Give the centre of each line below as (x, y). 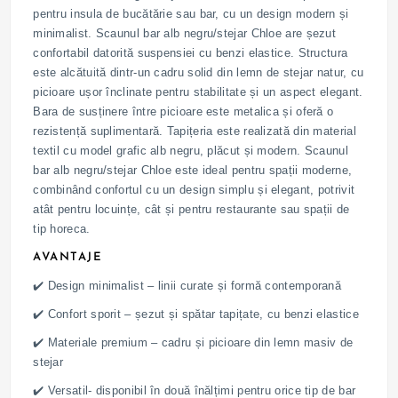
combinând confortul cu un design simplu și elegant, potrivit (194, 190)
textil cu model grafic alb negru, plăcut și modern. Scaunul (191, 151)
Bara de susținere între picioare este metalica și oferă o (183, 112)
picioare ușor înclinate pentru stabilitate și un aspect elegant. (198, 92)
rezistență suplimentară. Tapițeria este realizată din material (195, 131)
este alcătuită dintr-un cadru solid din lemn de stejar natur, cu (199, 73)
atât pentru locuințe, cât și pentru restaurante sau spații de (191, 210)
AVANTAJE (68, 258)
